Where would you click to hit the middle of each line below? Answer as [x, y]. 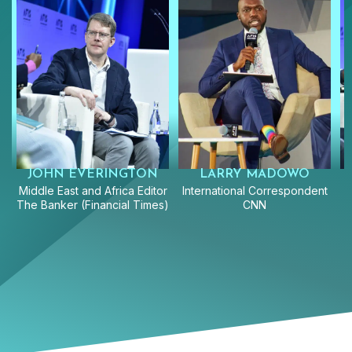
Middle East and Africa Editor [93, 190]
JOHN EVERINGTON [93, 174]
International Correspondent [255, 190]
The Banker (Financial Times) [93, 204]
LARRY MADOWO [255, 174]
